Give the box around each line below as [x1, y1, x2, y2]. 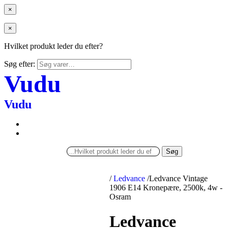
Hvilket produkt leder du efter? [4, 42, 103, 50]
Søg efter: [4, 60, 35, 68]
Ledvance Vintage [149, 174, 208, 183]
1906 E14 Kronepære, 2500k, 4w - [109, 183, 223, 192]
